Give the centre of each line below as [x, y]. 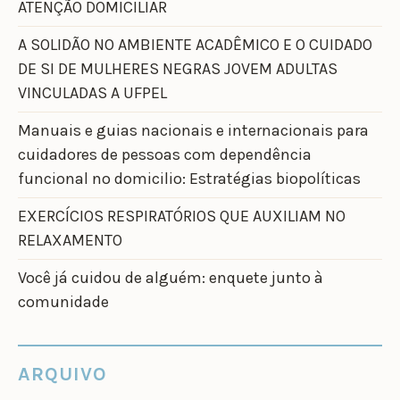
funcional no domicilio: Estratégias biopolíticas [189, 179]
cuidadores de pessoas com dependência [165, 155]
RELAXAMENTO [70, 241]
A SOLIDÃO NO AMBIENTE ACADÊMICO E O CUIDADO [195, 45]
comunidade [63, 302]
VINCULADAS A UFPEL [92, 93]
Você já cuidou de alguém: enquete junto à [171, 278]
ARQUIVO [62, 373]
